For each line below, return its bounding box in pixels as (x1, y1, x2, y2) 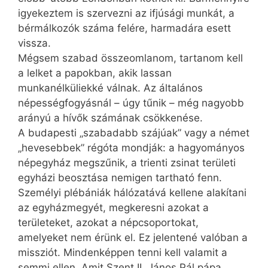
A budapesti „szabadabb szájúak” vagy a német (18, 127, 249, 139)
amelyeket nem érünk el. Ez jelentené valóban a (18, 232, 248, 244)
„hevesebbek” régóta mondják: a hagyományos (18, 142, 245, 154)
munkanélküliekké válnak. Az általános (18, 82, 203, 95)
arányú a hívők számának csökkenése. (18, 112, 203, 124)
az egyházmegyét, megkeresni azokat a (18, 202, 209, 214)
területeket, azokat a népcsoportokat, (18, 217, 199, 229)
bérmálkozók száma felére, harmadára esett (18, 22, 231, 35)
